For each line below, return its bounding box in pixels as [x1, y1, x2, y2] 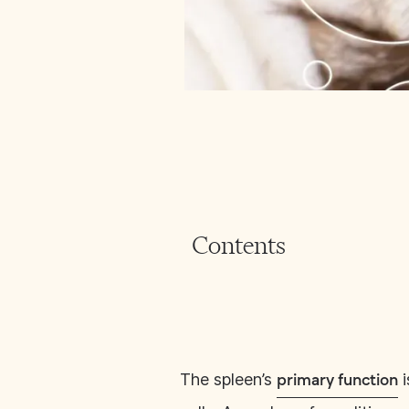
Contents [191, 230, 286, 260]
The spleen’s [180, 370, 277, 389]
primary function [277, 372, 398, 390]
